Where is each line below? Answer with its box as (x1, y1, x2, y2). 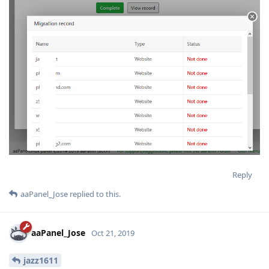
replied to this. (68, 189, 121, 200)
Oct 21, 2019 (91, 228, 134, 239)
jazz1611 (23, 255, 58, 266)
